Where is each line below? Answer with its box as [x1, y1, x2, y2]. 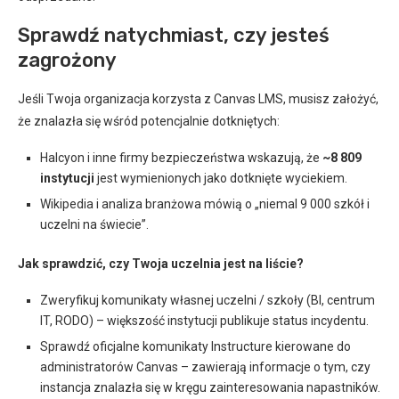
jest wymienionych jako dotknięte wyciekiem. [94, 171, 347, 185]
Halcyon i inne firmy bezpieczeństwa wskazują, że [40, 151, 322, 165]
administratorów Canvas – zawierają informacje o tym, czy [40, 360, 370, 374]
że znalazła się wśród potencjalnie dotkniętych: [18, 114, 280, 128]
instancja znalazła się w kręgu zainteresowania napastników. [40, 380, 380, 395]
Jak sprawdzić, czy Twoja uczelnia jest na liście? [18, 256, 304, 271]
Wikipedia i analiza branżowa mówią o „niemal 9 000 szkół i [40, 197, 370, 211]
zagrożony [18, 48, 117, 72]
